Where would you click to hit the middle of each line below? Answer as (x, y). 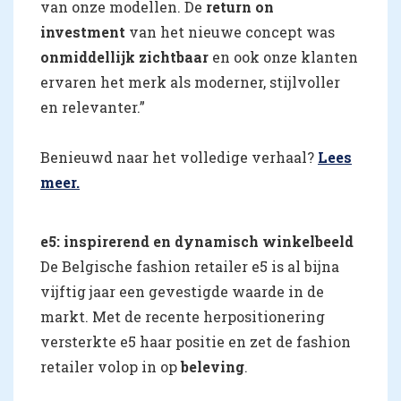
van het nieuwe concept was (230, 31)
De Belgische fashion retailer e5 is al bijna (190, 266)
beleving (213, 366)
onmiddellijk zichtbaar (124, 56)
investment (83, 31)
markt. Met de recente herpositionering (183, 316)
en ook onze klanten (283, 56)
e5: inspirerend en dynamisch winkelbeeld (197, 241)
